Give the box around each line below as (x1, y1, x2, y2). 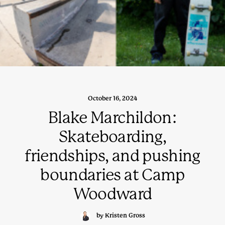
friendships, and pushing (25, 147, 200, 165)
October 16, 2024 (87, 95, 138, 102)
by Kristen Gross (96, 212, 145, 219)
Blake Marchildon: (48, 108, 177, 127)
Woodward (73, 185, 152, 203)
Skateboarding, (58, 128, 167, 146)
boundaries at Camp (40, 166, 185, 184)
